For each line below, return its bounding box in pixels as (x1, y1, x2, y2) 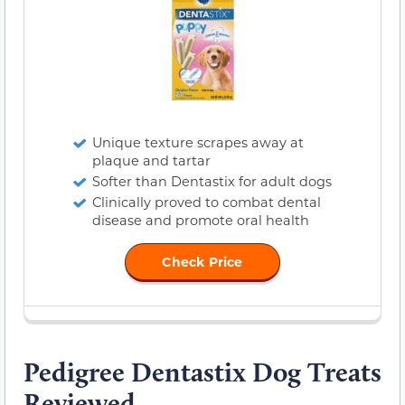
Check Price (162, 253, 243, 270)
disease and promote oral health (92, 212, 309, 229)
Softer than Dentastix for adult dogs (92, 173, 332, 190)
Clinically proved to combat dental (92, 193, 321, 211)
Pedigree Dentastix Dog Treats (24, 355, 381, 389)
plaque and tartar (92, 152, 211, 169)
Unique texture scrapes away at (92, 134, 304, 151)
